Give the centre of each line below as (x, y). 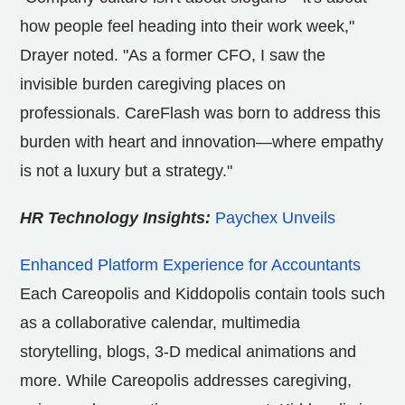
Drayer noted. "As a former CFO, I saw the (173, 55)
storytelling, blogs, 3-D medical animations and (188, 351)
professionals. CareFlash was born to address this (200, 113)
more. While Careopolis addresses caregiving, (186, 380)
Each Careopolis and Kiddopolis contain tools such (202, 293)
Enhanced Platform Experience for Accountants (190, 264)
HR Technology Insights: (118, 217)
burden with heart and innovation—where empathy (202, 141)
